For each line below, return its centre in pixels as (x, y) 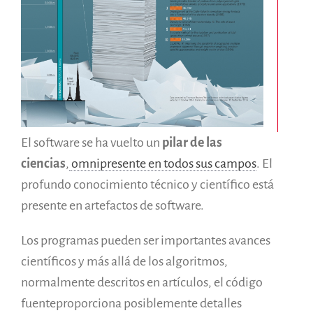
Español (192, 35)
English (196, 57)
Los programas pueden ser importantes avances (146, 240)
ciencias (43, 163)
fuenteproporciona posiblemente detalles (131, 303)
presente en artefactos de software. (114, 205)
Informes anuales (198, 15)
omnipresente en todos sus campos (163, 163)
